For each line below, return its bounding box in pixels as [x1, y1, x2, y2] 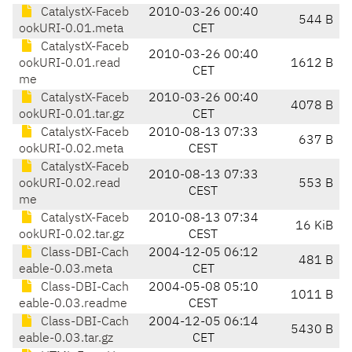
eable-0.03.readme [19, 298, 127, 311]
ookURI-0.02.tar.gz [19, 229, 124, 242]
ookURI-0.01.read [19, 57, 120, 71]
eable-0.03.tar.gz [19, 332, 113, 346]
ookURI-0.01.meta [19, 23, 123, 36]
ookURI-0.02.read [19, 178, 120, 191]
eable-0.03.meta [19, 263, 112, 277]
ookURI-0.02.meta [19, 143, 123, 156]
